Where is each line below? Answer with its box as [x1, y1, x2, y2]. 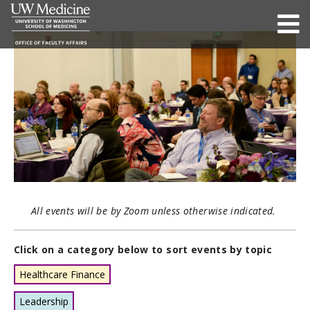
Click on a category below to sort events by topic [14, 242, 273, 256]
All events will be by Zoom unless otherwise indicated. [30, 203, 280, 217]
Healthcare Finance [19, 267, 105, 281]
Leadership [19, 294, 69, 308]
